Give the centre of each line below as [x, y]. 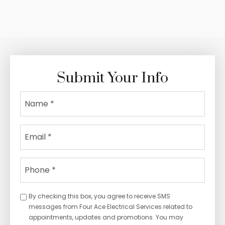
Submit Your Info [113, 78]
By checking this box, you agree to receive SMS [99, 196]
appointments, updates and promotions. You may [106, 217]
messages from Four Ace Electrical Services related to [110, 206]
